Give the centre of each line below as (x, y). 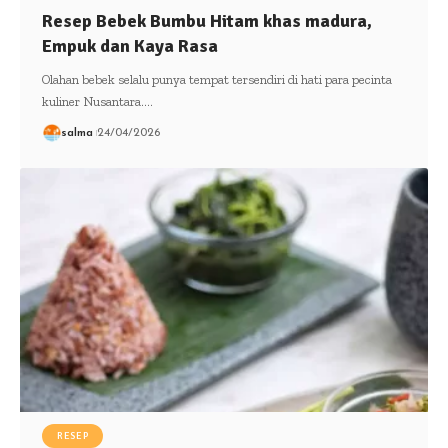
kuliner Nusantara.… (97, 101)
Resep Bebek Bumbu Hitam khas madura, (206, 20)
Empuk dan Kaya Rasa (129, 45)
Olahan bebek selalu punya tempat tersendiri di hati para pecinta (216, 79)
